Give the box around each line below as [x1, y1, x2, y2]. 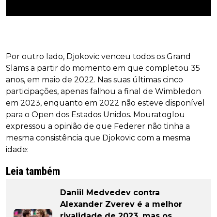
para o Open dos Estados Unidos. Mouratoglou [6, 110, 185, 120]
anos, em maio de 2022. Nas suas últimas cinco [6, 75, 183, 85]
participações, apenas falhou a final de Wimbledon [6, 87, 201, 96]
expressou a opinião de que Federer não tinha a [6, 122, 190, 131]
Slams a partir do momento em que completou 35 [6, 63, 200, 73]
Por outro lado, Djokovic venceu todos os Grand [6, 52, 191, 62]
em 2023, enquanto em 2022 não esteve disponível [6, 98, 205, 108]
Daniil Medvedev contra [60, 188, 160, 198]
